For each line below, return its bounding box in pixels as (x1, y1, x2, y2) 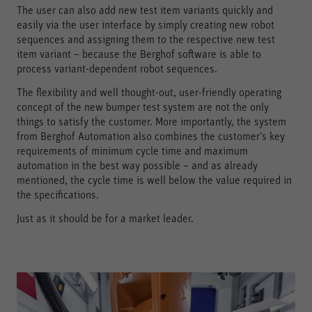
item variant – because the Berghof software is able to (17, 48, 261, 60)
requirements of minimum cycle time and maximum (17, 145, 248, 157)
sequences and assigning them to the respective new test (17, 33, 275, 45)
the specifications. (17, 189, 99, 201)
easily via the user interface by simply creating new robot (17, 19, 274, 31)
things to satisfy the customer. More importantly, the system (17, 116, 286, 127)
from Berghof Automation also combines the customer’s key (17, 130, 285, 142)
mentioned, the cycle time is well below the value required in (17, 174, 292, 186)
